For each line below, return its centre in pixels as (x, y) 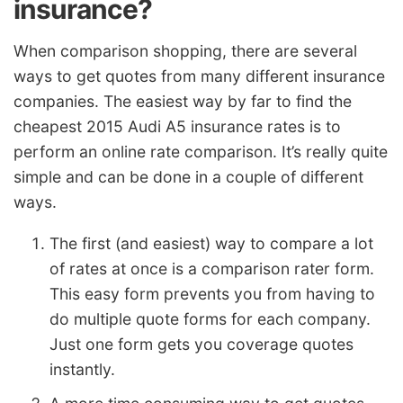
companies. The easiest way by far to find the (183, 102)
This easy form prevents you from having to (212, 293)
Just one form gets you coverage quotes (201, 344)
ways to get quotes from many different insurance (199, 76)
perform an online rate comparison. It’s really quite (201, 152)
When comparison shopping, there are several (185, 51)
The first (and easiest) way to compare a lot (211, 243)
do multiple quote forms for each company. (210, 318)
